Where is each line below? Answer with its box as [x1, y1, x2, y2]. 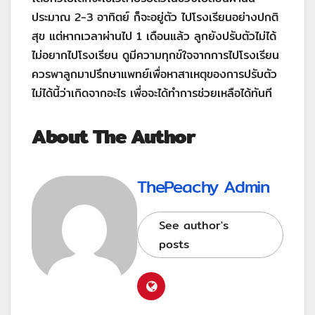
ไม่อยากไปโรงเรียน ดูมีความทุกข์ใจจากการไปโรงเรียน [32, 46, 279, 64]
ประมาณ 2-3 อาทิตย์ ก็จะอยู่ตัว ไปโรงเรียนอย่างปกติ [32, 8, 278, 26]
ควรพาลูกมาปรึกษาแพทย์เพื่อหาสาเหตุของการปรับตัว [32, 65, 277, 83]
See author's [159, 216, 229, 234]
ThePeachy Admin [137, 172, 269, 200]
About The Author [32, 120, 195, 152]
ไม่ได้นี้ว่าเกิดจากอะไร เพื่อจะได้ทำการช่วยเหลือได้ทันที [32, 84, 272, 102]
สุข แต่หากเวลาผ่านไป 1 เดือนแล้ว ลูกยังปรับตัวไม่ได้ [32, 27, 276, 45]
